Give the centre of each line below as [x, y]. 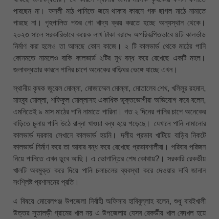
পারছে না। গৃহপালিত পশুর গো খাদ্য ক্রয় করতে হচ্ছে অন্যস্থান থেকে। [109, 22]
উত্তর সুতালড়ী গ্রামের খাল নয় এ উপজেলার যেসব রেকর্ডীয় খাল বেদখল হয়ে [109, 213]
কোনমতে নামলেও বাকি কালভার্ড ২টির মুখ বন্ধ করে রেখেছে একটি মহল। [109, 58]
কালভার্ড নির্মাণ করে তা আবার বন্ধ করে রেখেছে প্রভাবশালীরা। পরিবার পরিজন [109, 147]
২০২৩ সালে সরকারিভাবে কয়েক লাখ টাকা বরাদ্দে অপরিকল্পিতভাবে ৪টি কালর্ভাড [109, 34]
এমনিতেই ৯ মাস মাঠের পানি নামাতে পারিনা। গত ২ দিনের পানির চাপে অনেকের [109, 112]
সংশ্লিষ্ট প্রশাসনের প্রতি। [46, 182]
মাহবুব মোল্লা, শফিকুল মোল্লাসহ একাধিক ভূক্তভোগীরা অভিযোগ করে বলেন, [109, 100]
